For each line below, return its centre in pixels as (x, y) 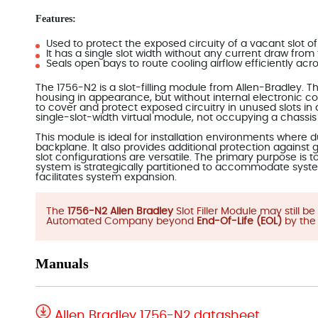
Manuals (62, 263)
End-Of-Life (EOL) (241, 221)
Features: (56, 19)
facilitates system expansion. (106, 177)
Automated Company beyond (121, 221)
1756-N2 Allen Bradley (120, 212)
